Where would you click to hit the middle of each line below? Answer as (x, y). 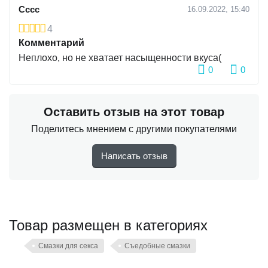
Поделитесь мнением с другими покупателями (134, 129)
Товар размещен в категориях (108, 224)
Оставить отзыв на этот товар (134, 112)
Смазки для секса (68, 246)
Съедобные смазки (157, 246)
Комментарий (51, 42)
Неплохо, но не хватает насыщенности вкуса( (120, 57)
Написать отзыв (134, 156)
